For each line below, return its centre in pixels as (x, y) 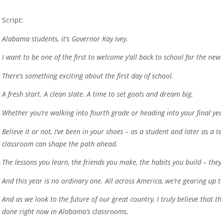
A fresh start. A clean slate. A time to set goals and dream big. (98, 94)
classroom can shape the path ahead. (60, 144)
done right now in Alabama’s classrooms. (66, 212)
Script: (13, 20)
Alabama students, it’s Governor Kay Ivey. (65, 38)
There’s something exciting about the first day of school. (88, 75)
